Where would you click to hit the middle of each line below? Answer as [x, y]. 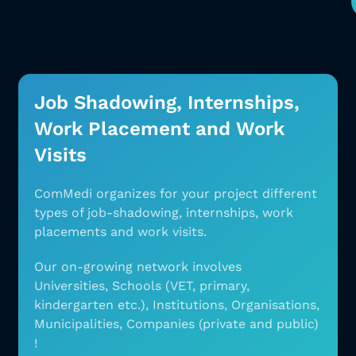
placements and [84, 232]
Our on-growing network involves [138, 267]
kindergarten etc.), [92, 305]
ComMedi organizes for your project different [176, 193]
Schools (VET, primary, [181, 286]
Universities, [72, 286]
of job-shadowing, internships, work [183, 213]
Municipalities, [79, 324]
